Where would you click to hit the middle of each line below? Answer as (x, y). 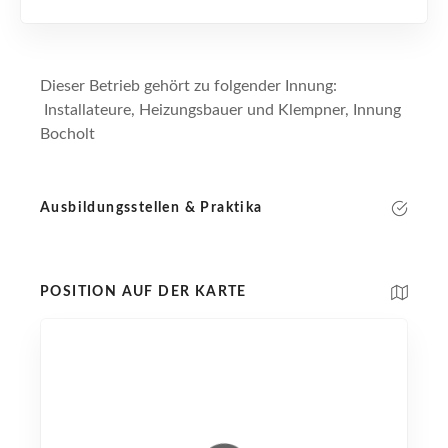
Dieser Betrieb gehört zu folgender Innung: (188, 85)
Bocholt (67, 133)
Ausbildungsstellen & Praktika (151, 207)
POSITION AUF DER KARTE (143, 291)
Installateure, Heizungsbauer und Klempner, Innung (220, 109)
